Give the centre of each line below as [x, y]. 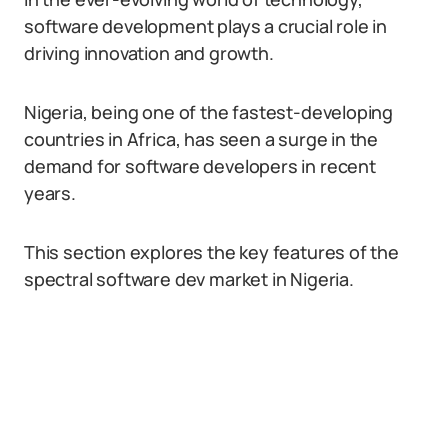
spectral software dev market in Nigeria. [189, 279]
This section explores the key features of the [211, 252]
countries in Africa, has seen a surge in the [201, 139]
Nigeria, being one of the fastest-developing [209, 112]
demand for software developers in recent [200, 166]
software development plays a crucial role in [206, 26]
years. [50, 193]
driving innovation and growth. [149, 53]
